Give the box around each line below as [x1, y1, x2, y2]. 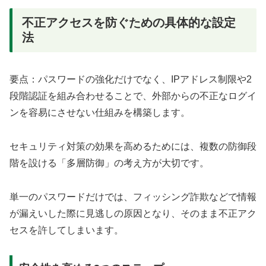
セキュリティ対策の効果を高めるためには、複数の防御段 [9, 141, 256, 151]
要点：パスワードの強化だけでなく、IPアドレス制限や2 [9, 74, 252, 84]
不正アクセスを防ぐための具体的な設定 [22, 15, 236, 29]
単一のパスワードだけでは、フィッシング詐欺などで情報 [9, 191, 256, 202]
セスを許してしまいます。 [9, 224, 123, 235]
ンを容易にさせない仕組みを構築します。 [9, 107, 190, 118]
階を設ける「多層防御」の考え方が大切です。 [9, 157, 209, 168]
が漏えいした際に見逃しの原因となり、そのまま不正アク [9, 208, 256, 218]
